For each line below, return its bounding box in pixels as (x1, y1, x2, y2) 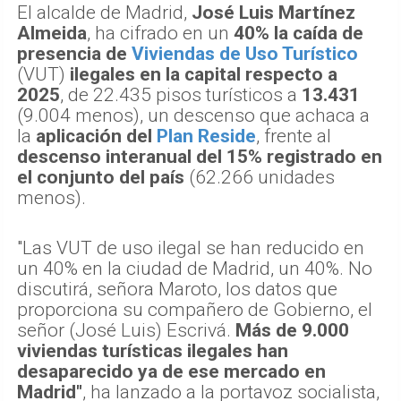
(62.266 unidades (184, 166, 335, 188)
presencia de (17, 42, 132, 64)
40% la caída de (234, 21, 363, 44)
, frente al (256, 124, 331, 147)
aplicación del (36, 124, 157, 147)
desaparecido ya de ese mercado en (17, 360, 326, 382)
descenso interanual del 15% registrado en (17, 145, 382, 167)
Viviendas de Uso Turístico (132, 42, 358, 64)
